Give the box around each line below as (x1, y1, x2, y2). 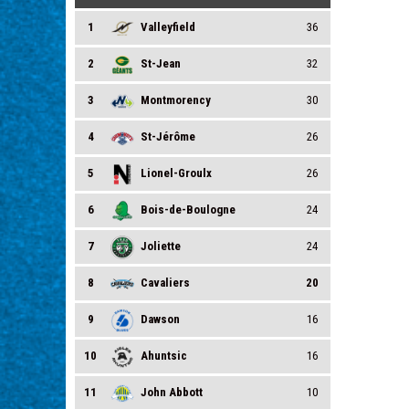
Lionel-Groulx (140, 166, 212, 180)
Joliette (140, 239, 181, 253)
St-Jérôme (140, 130, 195, 143)
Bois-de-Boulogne (140, 203, 236, 216)
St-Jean (140, 57, 181, 70)
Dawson (140, 312, 180, 326)
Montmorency (140, 93, 211, 107)
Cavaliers (140, 276, 190, 289)
